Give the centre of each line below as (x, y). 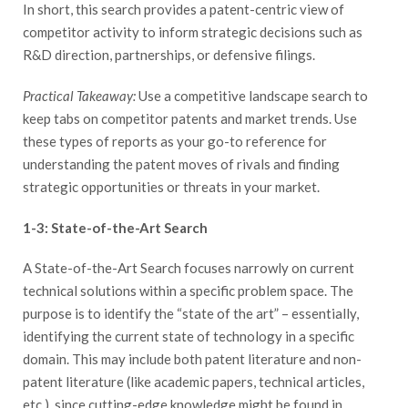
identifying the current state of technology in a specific (189, 337)
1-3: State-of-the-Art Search (115, 227)
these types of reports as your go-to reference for (175, 141)
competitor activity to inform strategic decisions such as (193, 32)
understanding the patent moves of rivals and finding (181, 163)
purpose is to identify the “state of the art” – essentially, (191, 314)
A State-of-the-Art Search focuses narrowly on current (189, 268)
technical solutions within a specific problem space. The (188, 291)
